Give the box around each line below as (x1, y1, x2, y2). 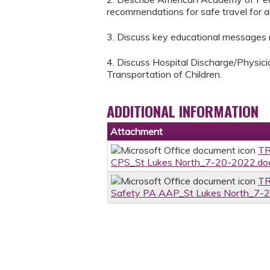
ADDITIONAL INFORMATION (107, 100, 259, 122)
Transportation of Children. (107, 68, 222, 81)
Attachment (110, 125, 163, 138)
